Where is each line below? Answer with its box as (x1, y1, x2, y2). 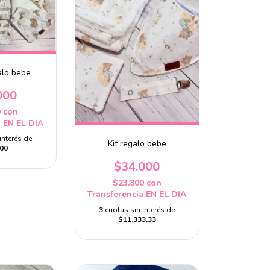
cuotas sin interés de (105, 204, 175, 215)
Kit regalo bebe (107, 137, 166, 149)
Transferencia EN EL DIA (87, 188, 187, 200)
